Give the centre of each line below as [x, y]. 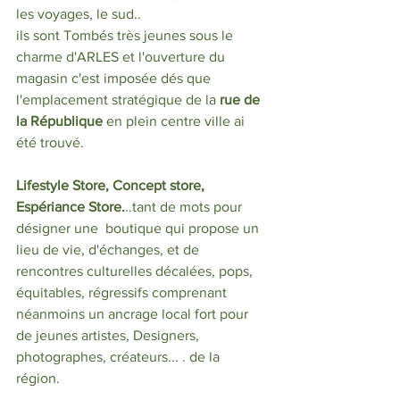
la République [59, 121]
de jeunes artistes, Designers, [109, 335]
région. [42, 378]
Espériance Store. [71, 206]
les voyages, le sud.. [79, 13]
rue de [242, 99]
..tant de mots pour [185, 206]
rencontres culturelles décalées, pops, [136, 271]
